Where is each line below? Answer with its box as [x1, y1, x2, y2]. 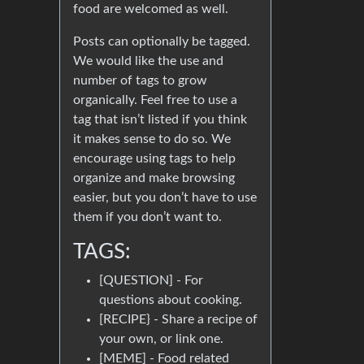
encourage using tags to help [73, 152, 236, 166]
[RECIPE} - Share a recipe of [99, 313, 258, 327]
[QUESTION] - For [99, 274, 203, 288]
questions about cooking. [99, 293, 242, 307]
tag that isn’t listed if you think [73, 113, 247, 127]
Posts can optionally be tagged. [73, 35, 250, 49]
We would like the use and [73, 54, 223, 68]
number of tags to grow [73, 74, 207, 88]
